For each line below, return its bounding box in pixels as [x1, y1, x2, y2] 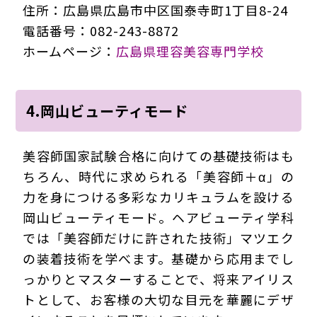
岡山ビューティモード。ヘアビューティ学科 [23, 207, 294, 226]
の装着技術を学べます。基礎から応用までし [23, 248, 294, 267]
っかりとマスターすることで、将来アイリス [23, 269, 294, 288]
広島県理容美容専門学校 [116, 41, 265, 60]
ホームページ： [23, 41, 117, 60]
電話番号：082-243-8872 [23, 21, 180, 40]
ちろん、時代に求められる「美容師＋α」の [23, 166, 294, 185]
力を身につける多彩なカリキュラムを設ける [23, 187, 294, 206]
